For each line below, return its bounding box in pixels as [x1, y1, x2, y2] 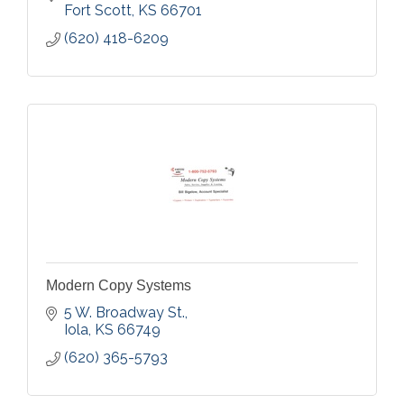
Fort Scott [64, 2, 132, 19]
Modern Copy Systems [46, 278, 191, 293]
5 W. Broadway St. [64, 304, 185, 321]
